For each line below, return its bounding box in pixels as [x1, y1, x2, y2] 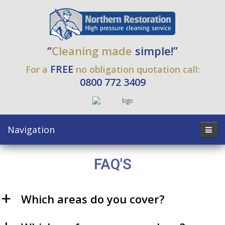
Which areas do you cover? [21, 191, 165, 206]
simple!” [132, 43, 178, 58]
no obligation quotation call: [73, 63, 200, 75]
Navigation [8, 124, 55, 136]
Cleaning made [52, 43, 132, 58]
